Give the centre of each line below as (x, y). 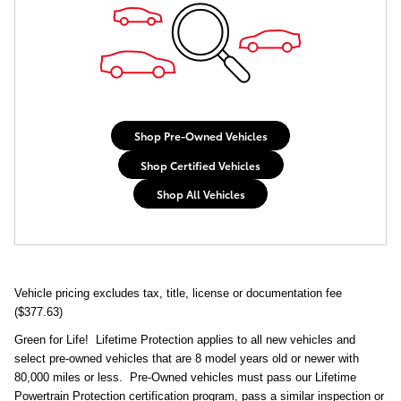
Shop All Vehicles (200, 194)
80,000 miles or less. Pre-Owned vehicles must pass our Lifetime (185, 377)
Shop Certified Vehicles (200, 165)
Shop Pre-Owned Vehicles (200, 136)
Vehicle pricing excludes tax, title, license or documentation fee (178, 293)
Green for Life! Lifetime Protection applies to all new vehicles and (185, 339)
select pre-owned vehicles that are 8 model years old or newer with (187, 358)
